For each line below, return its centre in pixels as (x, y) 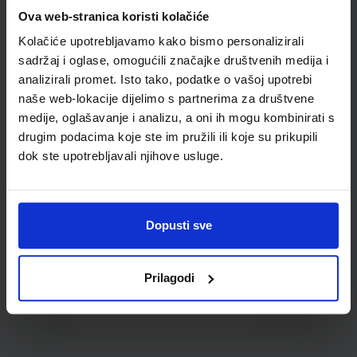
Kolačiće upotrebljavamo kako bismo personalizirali (161, 41)
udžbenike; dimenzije (163, 31)
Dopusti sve (178, 226)
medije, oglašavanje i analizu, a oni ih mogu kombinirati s (177, 118)
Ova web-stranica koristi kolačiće (114, 16)
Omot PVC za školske (163, 13)
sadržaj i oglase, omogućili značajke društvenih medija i (173, 61)
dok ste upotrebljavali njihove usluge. (121, 156)
